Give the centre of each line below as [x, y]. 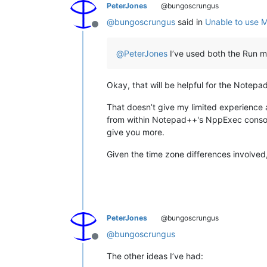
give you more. [136, 132]
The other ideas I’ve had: [155, 256]
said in [190, 21]
